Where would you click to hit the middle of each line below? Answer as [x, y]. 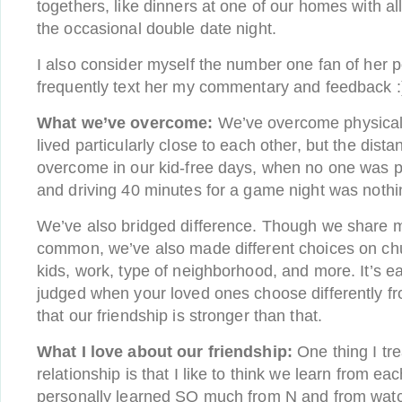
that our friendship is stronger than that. [180, 316]
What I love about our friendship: [165, 352]
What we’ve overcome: [125, 123]
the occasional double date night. [157, 29]
